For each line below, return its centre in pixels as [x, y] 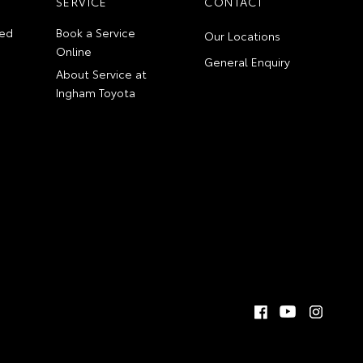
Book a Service [96, 32]
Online [74, 51]
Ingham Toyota [96, 92]
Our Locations [243, 35]
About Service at [102, 73]
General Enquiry [248, 61]
